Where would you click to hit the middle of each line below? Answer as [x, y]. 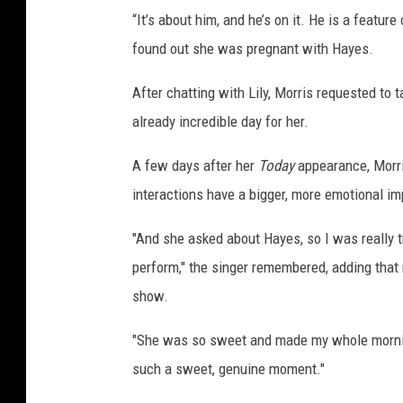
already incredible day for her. [220, 122]
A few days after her [195, 166]
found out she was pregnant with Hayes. [253, 49]
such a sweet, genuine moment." [228, 369]
